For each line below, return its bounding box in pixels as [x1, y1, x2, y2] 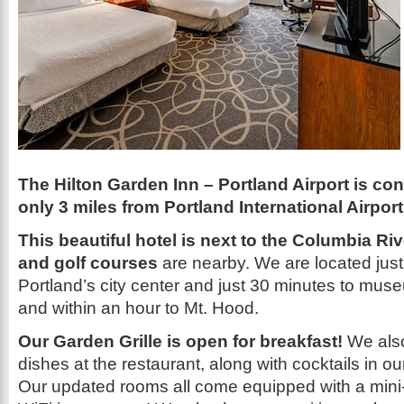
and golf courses [18, 253, 158, 272]
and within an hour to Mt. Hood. [18, 298, 259, 317]
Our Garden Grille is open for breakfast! [18, 332, 343, 351]
